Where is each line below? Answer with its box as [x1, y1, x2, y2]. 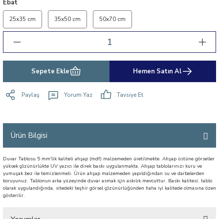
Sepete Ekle [31, 67, 69, 76]
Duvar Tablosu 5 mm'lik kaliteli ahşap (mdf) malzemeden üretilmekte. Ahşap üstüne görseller [3, 155, 215, 162]
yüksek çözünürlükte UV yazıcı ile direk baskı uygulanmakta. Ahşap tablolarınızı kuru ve [3, 163, 202, 170]
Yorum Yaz [64, 90, 92, 99]
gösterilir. [3, 192, 25, 199]
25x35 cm [9, 15, 36, 23]
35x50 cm [54, 15, 81, 23]
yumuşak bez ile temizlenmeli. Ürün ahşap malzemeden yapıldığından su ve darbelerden [3, 170, 204, 177]
